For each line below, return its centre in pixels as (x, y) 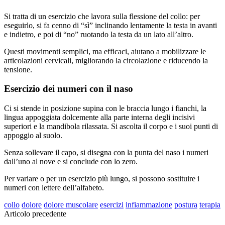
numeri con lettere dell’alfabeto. (54, 187)
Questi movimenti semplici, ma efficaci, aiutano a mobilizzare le (105, 51)
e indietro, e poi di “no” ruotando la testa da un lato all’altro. (99, 34)
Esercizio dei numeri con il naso (69, 89)
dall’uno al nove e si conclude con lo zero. (71, 161)
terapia (210, 204)
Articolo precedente (35, 213)
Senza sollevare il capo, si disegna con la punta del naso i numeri (106, 152)
